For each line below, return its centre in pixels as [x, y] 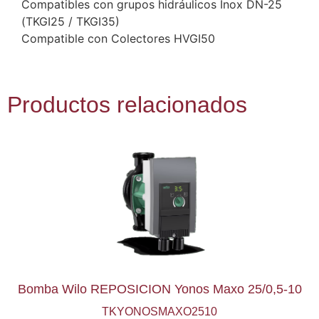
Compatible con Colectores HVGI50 [118, 38]
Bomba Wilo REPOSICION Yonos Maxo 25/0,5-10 [159, 289]
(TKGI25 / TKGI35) [70, 21]
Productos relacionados [127, 104]
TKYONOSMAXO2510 [159, 311]
